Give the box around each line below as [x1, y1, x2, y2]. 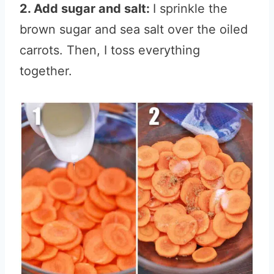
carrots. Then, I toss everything [20, 43, 200, 57]
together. [20, 64, 72, 78]
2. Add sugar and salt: [20, 1, 153, 16]
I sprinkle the [153, 1, 228, 16]
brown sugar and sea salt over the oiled [20, 22, 248, 37]
